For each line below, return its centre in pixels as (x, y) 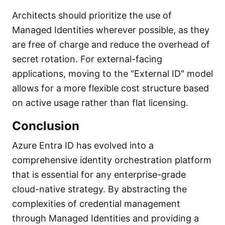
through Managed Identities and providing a (105, 218)
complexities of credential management (96, 204)
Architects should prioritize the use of (92, 15)
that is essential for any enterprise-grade (99, 175)
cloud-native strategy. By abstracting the (99, 189)
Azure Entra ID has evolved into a (83, 145)
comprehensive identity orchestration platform (112, 160)
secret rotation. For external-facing (87, 59)
